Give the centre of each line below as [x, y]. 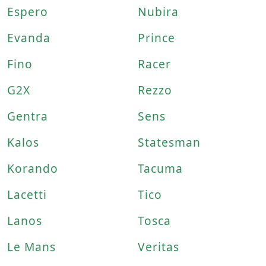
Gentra [28, 116]
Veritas [159, 247]
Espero [28, 12]
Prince [156, 38]
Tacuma [160, 168]
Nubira [158, 12]
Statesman [169, 142]
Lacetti [27, 194]
